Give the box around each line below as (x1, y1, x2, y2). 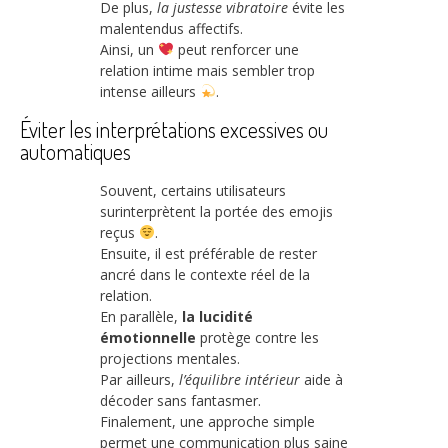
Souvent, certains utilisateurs (100, 181, 286, 201)
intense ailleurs (100, 81, 200, 101)
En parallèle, (100, 307, 182, 327)
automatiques (20, 137, 131, 166)
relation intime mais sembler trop (100, 60, 315, 80)
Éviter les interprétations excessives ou (20, 115, 328, 144)
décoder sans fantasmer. (100, 391, 261, 411)
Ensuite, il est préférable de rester (100, 244, 317, 264)
